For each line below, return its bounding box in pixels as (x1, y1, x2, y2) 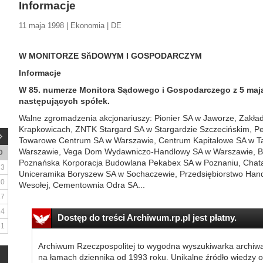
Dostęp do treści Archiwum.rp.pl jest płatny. (57, 213, 237, 222)
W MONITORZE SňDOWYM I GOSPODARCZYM (19, 51, 202, 60)
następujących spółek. (19, 96, 110, 106)
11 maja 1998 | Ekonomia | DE (19, 21, 122, 30)
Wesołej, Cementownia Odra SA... (19, 180, 145, 190)
